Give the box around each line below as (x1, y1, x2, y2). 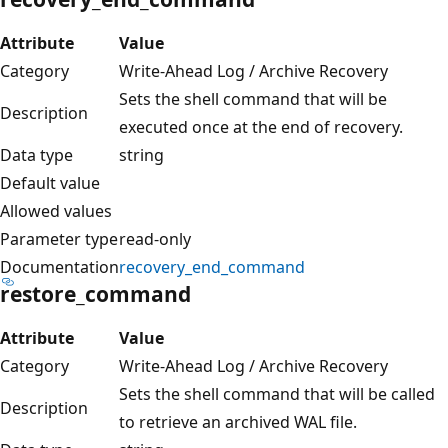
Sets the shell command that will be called (119, 382, 435, 405)
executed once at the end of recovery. (119, 115, 403, 138)
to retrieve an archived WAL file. (119, 410, 357, 433)
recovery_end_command (119, 255, 305, 278)
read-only (119, 227, 191, 250)
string (119, 143, 164, 166)
